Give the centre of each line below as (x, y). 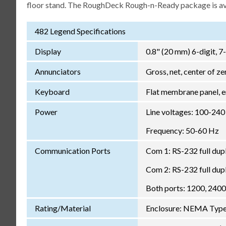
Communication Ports (72, 150)
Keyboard (52, 91)
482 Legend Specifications (80, 31)
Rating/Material (63, 208)
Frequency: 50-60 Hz (182, 130)
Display (48, 51)
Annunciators (58, 71)
